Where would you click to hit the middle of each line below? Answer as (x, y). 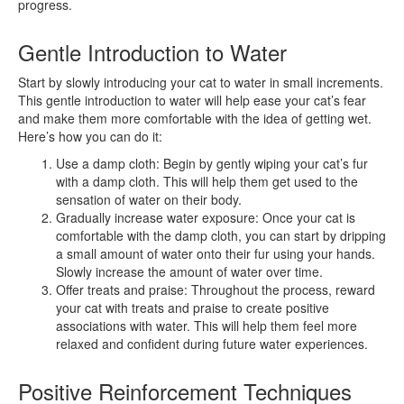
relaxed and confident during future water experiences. (212, 343)
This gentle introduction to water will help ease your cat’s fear (192, 100)
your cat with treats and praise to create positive (193, 307)
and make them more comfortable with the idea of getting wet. (195, 118)
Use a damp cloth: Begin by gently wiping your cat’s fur (212, 163)
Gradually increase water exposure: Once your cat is (206, 217)
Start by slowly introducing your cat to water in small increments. (201, 82)
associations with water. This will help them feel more (207, 325)
